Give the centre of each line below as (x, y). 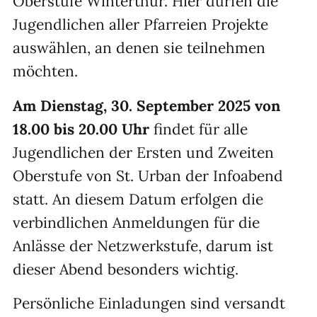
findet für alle (198, 129)
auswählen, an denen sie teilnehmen (139, 47)
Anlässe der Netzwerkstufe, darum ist (143, 246)
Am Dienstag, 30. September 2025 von (146, 105)
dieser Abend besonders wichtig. (128, 269)
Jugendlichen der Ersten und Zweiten (143, 152)
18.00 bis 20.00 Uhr (81, 129)
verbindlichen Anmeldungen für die (136, 222)
